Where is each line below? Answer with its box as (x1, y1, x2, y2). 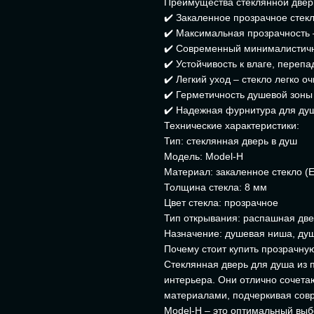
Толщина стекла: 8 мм (164, 182, 267, 193)
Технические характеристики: (164, 120, 299, 131)
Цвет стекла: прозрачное (164, 197, 278, 208)
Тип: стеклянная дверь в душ (164, 135, 297, 146)
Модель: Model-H (164, 151, 243, 162)
